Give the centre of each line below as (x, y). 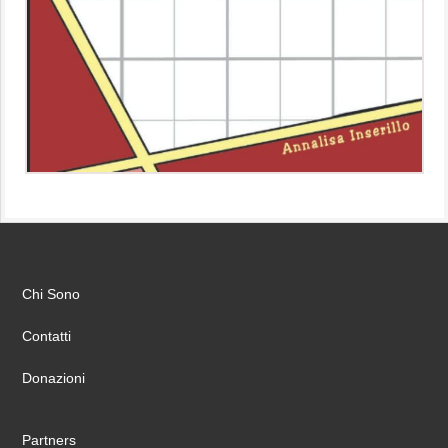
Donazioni (54, 378)
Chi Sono (51, 294)
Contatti (47, 336)
